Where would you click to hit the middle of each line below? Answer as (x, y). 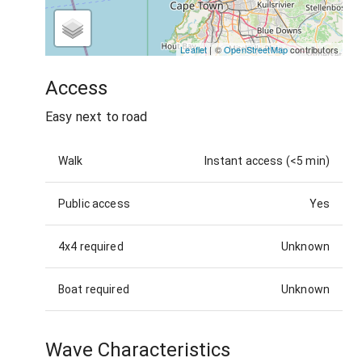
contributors (313, 49)
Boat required (94, 290)
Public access (94, 204)
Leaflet (194, 49)
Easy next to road (97, 117)
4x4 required (91, 247)
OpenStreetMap (256, 49)
